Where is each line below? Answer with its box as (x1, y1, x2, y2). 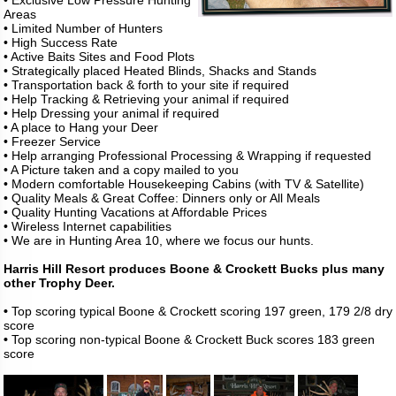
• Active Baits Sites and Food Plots (4, 49, 194, 64)
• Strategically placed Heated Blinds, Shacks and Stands (4, 64, 316, 78)
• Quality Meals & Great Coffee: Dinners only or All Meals (4, 191, 320, 205)
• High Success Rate (4, 35, 118, 49)
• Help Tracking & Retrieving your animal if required (4, 92, 289, 106)
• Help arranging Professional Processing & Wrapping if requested (4, 148, 371, 163)
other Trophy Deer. (4, 276, 115, 290)
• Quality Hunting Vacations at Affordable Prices (4, 205, 267, 219)
